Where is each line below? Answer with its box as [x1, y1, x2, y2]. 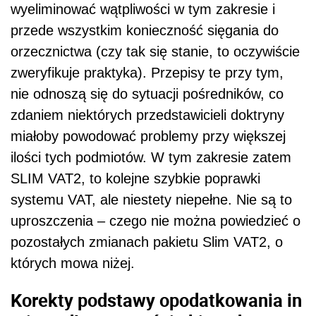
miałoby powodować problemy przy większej [11, 128, 286, 145]
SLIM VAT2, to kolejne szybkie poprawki [11, 171, 260, 187]
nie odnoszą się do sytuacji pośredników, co [11, 86, 284, 102]
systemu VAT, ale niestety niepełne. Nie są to [11, 192, 292, 208]
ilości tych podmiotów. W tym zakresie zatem [11, 150, 291, 166]
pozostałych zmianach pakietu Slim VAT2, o [11, 234, 283, 250]
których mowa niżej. [11, 255, 135, 272]
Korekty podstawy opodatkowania [11, 288, 287, 312]
